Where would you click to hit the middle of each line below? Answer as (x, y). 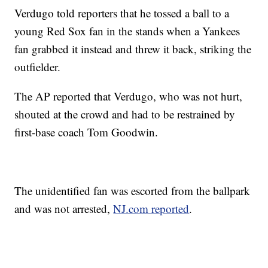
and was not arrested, (64, 209)
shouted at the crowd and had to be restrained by (125, 114)
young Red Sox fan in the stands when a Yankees (127, 31)
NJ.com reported (151, 209)
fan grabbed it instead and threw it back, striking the (133, 49)
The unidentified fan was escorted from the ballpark (133, 191)
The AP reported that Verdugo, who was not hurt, (129, 96)
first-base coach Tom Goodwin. (86, 132)
